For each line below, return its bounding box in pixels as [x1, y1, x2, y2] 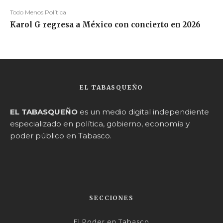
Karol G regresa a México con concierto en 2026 [10, 20, 201, 30]
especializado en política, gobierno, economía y [10, 119, 190, 129]
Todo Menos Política [10, 8, 66, 16]
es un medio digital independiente [78, 107, 209, 117]
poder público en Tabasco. [10, 131, 111, 141]
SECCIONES [89, 194, 134, 202]
